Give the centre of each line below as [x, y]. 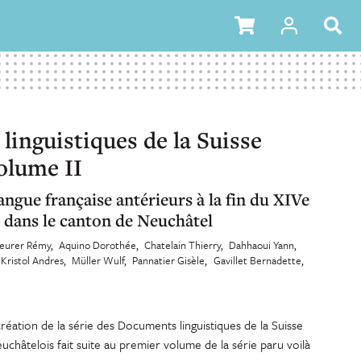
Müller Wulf [98, 260]
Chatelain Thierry [183, 245]
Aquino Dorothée [98, 245]
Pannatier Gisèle [169, 260]
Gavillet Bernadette [257, 260]
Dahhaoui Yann [262, 245]
